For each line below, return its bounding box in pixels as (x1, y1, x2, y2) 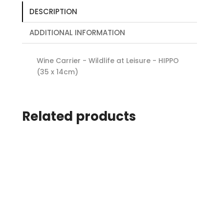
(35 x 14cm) (36, 67, 78, 77)
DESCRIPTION (29, 6, 77, 17)
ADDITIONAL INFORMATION (29, 27, 125, 38)
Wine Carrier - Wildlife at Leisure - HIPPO (36, 56, 179, 66)
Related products (22, 108, 136, 126)
